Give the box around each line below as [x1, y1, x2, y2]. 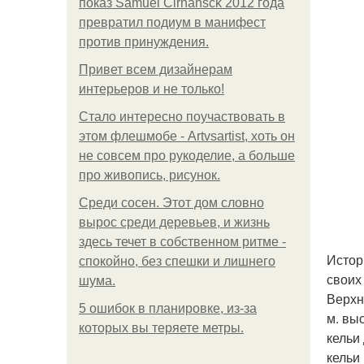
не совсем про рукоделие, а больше [79, 149, 295, 162]
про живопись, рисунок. [79, 168, 220, 182]
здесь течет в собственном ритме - [79, 235, 286, 249]
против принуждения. [79, 35, 209, 49]
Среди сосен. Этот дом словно [79, 196, 264, 210]
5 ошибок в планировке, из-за [79, 301, 257, 315]
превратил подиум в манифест [79, 15, 266, 29]
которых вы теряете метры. [79, 321, 244, 335]
